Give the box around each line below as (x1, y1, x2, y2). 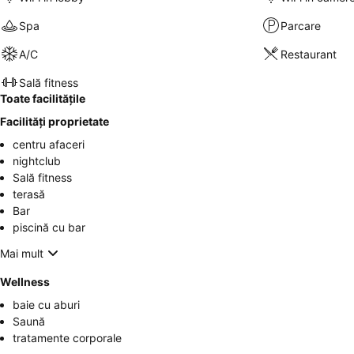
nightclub (13, 154, 61, 168)
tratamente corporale (13, 331, 122, 345)
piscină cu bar (13, 220, 85, 234)
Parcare (280, 18, 321, 32)
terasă (13, 187, 45, 201)
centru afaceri (13, 137, 85, 151)
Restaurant (280, 47, 337, 61)
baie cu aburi (13, 298, 80, 311)
